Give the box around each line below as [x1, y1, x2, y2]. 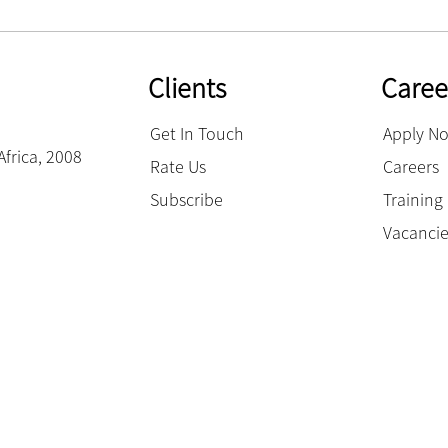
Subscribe [149, 187, 223, 211]
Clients [147, 69, 226, 106]
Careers [383, 154, 440, 178]
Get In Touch [149, 121, 244, 145]
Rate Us [149, 154, 206, 178]
